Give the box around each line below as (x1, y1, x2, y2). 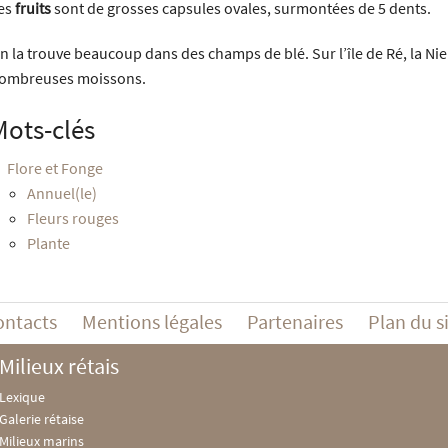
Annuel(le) (26, 183, 97, 204)
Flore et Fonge (6, 158, 103, 179)
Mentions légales (81, 309, 222, 335)
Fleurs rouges (26, 208, 119, 229)
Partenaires (246, 309, 343, 335)
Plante (26, 233, 70, 254)
